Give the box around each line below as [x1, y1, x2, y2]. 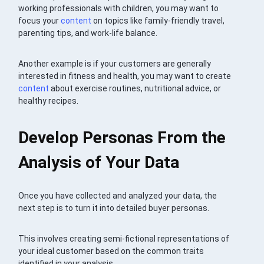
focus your [18, 16, 61, 26]
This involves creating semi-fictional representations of [18, 234, 230, 244]
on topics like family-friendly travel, [91, 16, 225, 26]
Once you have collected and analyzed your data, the [18, 191, 217, 201]
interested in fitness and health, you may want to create [18, 71, 232, 81]
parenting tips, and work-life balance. [18, 28, 158, 38]
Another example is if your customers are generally [18, 59, 212, 69]
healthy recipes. [18, 96, 79, 106]
